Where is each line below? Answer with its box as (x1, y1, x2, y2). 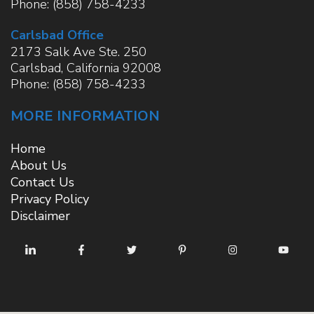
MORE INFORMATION (11, 107, 160, 126)
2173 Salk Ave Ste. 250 (11, 43, 146, 61)
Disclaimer (11, 207, 70, 225)
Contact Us (11, 174, 74, 191)
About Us (11, 157, 67, 175)
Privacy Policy (11, 191, 89, 208)
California (67, 60, 119, 77)
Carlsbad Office (11, 27, 104, 44)
